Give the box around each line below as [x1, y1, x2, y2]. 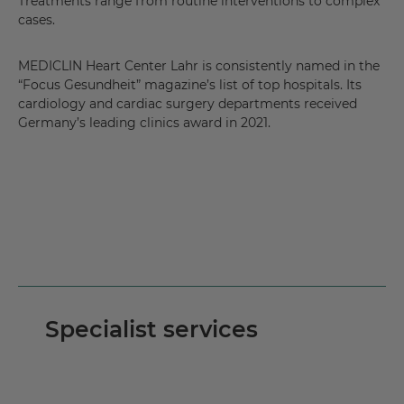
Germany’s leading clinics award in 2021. [18, 115, 271, 132]
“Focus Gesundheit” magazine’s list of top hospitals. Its [18, 77, 362, 94]
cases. [18, 12, 55, 29]
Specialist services [45, 316, 258, 344]
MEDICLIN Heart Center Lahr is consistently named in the [18, 58, 380, 75]
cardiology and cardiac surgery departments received [18, 96, 357, 113]
